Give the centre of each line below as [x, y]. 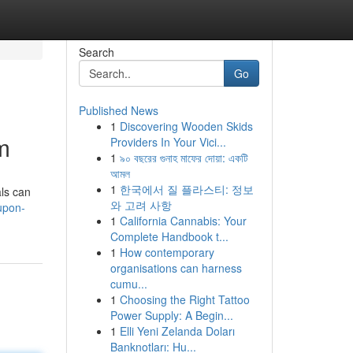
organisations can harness [176, 268]
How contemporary [167, 252]
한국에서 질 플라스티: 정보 [186, 189]
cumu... [128, 284]
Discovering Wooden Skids [186, 126]
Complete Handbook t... [169, 236]
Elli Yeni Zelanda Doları [177, 331]
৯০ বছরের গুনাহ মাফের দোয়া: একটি [184, 158]
